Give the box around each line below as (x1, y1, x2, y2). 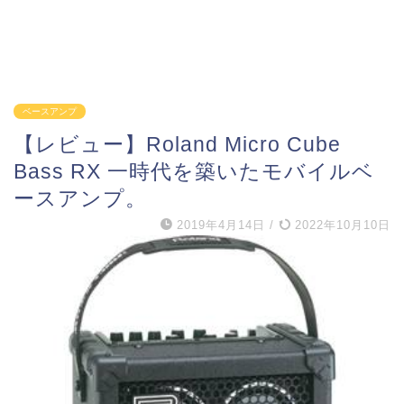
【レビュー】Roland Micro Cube (14, 133, 341, 156)
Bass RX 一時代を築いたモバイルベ (14, 160, 374, 183)
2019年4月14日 (177, 218, 265, 232)
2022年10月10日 (290, 218, 390, 232)
